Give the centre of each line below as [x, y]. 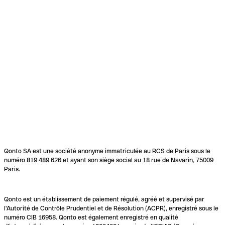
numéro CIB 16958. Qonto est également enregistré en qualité [91, 217]
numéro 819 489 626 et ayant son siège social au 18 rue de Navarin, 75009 [109, 160]
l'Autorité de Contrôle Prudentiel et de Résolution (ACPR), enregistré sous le [111, 208]
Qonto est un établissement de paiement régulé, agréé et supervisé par [104, 199]
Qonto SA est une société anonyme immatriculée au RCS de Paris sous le [107, 151]
